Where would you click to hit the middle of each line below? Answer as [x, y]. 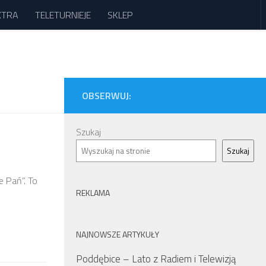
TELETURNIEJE [63, 15]
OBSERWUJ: [107, 96]
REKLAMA [93, 193]
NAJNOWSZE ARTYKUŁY [118, 234]
